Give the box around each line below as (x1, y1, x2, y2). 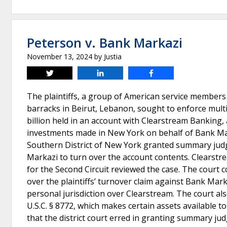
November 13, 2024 (27, 52, 92, 61)
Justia (104, 52, 122, 61)
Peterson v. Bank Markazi (27, 34, 182, 51)
